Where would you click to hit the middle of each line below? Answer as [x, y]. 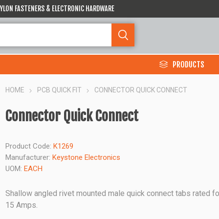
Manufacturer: [28, 157]
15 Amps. [22, 205]
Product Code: [29, 146]
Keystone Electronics [87, 157]
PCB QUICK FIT [60, 90]
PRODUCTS [188, 64]
